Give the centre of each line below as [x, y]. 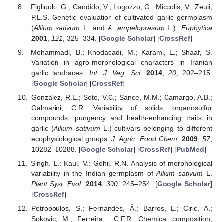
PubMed [190, 149]
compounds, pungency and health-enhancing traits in [121, 118]
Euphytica [197, 28]
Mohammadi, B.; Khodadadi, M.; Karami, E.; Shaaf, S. [121, 52]
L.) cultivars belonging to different [156, 129]
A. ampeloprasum [136, 28]
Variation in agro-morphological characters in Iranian [121, 62]
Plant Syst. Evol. [57, 184]
